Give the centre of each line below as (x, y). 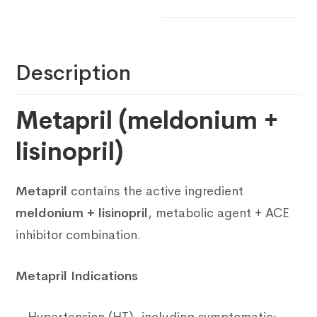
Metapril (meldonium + (147, 121)
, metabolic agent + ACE (219, 213)
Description (74, 73)
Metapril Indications (77, 276)
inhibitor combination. (79, 235)
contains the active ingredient (156, 191)
